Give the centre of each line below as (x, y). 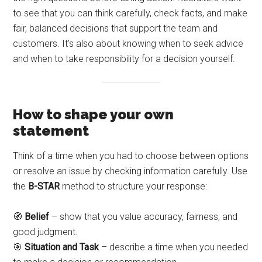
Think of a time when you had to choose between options (131, 156)
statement (51, 131)
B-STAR (44, 187)
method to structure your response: (134, 187)
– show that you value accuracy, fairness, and (144, 217)
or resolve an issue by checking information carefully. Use (130, 171)
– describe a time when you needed (174, 247)
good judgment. (46, 232)
